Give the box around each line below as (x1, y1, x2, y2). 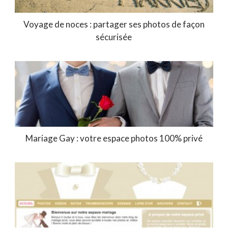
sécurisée (96, 31, 132, 42)
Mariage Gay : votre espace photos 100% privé (25, 132, 203, 144)
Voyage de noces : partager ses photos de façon (23, 18, 205, 30)
